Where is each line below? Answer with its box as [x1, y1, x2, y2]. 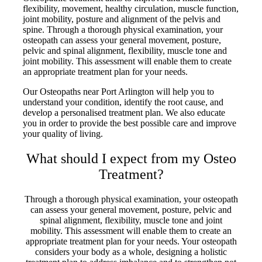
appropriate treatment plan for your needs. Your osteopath [25, 236, 237, 246]
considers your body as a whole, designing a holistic [35, 246, 227, 257]
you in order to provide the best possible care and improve [23, 118, 237, 128]
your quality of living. [23, 128, 104, 139]
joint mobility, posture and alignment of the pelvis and [23, 13, 221, 24]
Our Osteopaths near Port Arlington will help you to [23, 86, 215, 96]
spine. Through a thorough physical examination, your [23, 24, 223, 35]
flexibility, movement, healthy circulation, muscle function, [23, 3, 239, 13]
